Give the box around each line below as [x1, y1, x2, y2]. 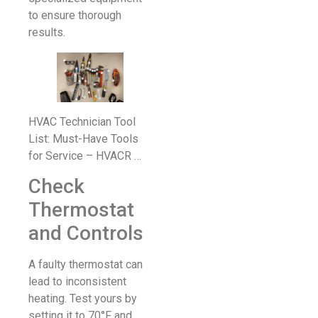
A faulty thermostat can [28, 258, 143, 272]
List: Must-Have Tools [28, 132, 138, 146]
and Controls [28, 221, 143, 246]
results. [28, 25, 65, 39]
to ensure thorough [28, 8, 121, 22]
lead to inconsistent [28, 275, 126, 289]
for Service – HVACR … [28, 149, 141, 163]
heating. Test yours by [28, 292, 137, 306]
